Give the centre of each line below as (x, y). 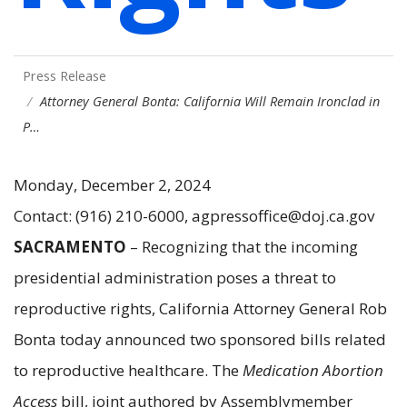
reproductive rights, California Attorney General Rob (200, 308)
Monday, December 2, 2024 (112, 184)
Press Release (65, 75)
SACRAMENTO (70, 246)
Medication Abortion (313, 370)
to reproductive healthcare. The (128, 370)
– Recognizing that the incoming (242, 246)
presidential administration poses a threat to (175, 277)
